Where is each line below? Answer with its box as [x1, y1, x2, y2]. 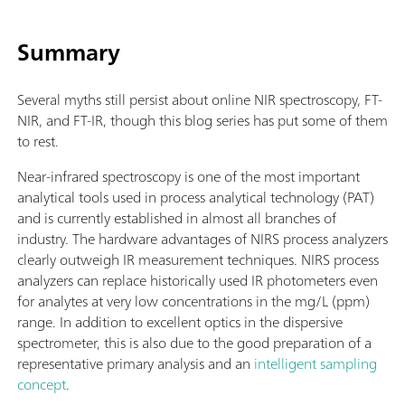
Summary [17, 32, 120, 73]
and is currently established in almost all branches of [17, 205, 336, 231]
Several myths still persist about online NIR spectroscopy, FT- [17, 87, 382, 113]
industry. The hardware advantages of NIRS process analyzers [17, 226, 388, 252]
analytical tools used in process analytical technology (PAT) [17, 184, 374, 211]
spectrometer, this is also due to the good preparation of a [17, 330, 372, 356]
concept [17, 372, 66, 398]
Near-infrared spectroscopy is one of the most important [17, 164, 360, 190]
